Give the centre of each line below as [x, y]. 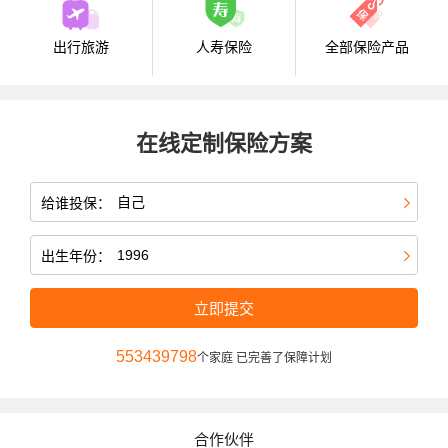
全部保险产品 [367, 47]
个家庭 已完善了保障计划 [264, 358]
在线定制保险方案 [224, 144]
